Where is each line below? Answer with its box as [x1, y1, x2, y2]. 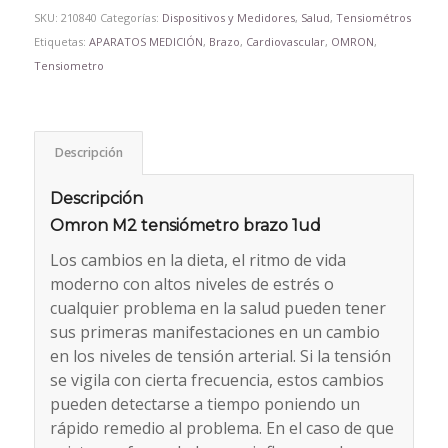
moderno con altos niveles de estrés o [49, 272, 334, 295]
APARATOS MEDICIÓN [88, 34, 203, 50]
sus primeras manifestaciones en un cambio [49, 320, 380, 343]
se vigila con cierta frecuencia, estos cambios [49, 368, 384, 391]
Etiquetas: [33, 34, 89, 50]
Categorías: [99, 10, 162, 26]
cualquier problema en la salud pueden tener [49, 296, 386, 319]
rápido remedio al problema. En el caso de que [49, 416, 394, 439]
